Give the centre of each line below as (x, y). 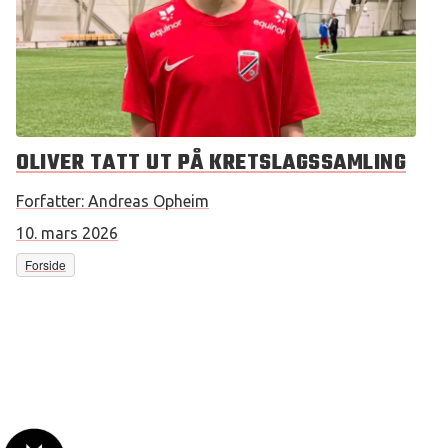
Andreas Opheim (148, 201)
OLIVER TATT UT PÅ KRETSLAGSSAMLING (211, 163)
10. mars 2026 (67, 233)
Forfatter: (50, 201)
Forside (45, 264)
